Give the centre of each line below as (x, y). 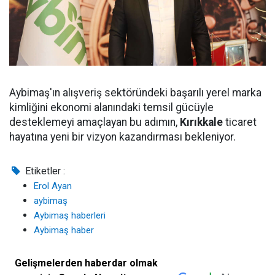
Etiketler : (44, 171)
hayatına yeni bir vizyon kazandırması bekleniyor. (122, 137)
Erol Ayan (53, 186)
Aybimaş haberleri (70, 216)
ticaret (240, 122)
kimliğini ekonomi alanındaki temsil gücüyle (111, 108)
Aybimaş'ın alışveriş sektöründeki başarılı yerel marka (135, 93)
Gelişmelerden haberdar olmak (87, 263)
